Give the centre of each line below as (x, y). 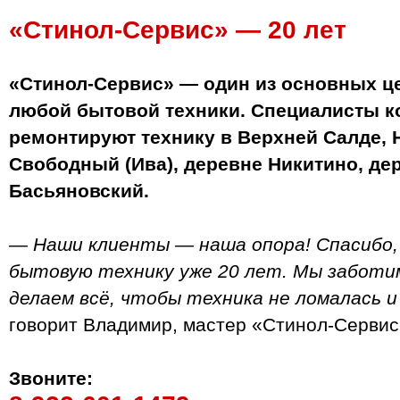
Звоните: (51, 378)
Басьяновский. (79, 190)
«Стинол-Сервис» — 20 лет (178, 29)
